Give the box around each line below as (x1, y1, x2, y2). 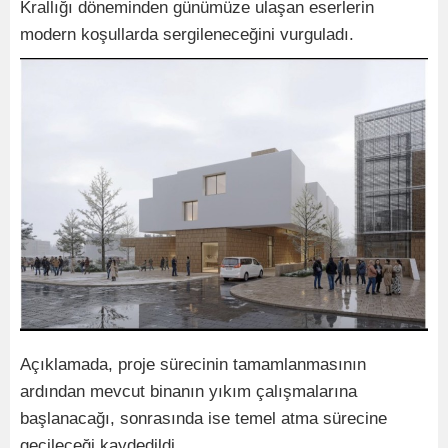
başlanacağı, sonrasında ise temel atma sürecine (20, 409, 387, 429)
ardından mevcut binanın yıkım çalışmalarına (20, 382, 357, 402)
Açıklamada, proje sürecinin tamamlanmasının (20, 355, 366, 375)
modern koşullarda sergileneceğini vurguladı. (20, 25, 354, 45)
